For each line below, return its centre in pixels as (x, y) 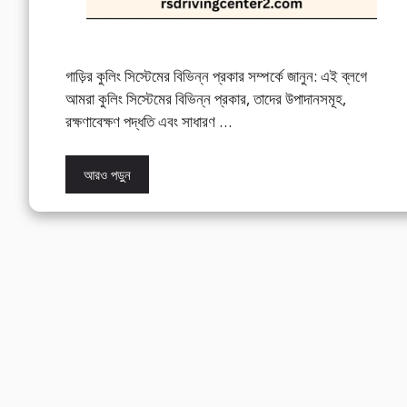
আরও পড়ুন (107, 175)
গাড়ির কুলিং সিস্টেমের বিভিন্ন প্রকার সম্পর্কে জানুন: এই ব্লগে (216, 75)
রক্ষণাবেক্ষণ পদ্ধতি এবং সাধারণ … (149, 121)
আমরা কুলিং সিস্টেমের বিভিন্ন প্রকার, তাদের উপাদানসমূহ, (206, 98)
